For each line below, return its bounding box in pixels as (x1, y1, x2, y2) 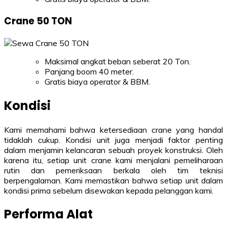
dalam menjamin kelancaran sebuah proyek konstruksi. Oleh (4, 144, 223, 155)
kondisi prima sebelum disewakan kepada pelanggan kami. (4, 185, 213, 196)
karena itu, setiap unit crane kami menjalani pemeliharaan (4, 155, 223, 165)
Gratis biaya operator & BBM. (45, 76, 150, 87)
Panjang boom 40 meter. (45, 66, 134, 77)
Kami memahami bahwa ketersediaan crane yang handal (4, 124, 223, 135)
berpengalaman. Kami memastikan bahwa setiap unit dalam (4, 175, 223, 185)
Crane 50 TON (4, 14, 72, 28)
